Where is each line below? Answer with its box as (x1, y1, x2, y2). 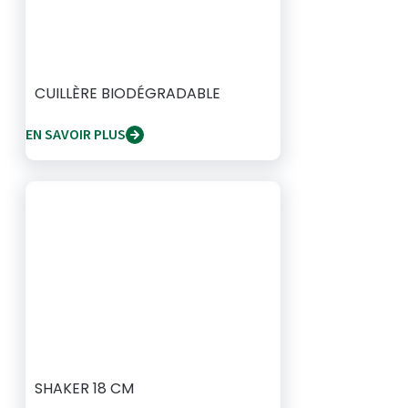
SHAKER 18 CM (35, 378, 134, 399)
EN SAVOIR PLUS (25, 125, 126, 145)
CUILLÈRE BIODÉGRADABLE (35, 83, 220, 104)
